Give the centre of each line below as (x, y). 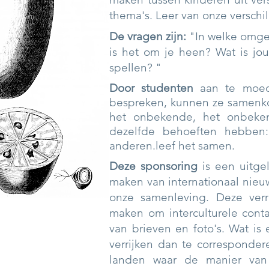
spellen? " (135, 68)
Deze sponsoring (154, 166)
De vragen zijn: (148, 36)
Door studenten (152, 88)
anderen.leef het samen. (172, 146)
